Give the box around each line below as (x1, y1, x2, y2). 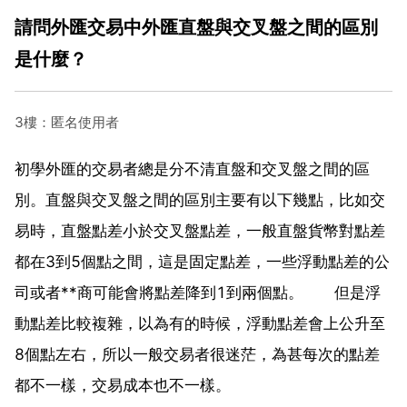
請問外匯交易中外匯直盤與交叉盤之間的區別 (15, 15, 378, 38)
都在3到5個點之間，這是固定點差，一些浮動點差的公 (15, 252, 390, 271)
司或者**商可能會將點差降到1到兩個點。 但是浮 (15, 283, 381, 302)
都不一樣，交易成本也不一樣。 (15, 375, 231, 394)
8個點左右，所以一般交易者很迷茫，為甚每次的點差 (15, 344, 380, 363)
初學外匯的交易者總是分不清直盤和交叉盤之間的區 (15, 159, 370, 178)
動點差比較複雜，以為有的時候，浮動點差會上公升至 (15, 313, 385, 333)
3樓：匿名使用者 (15, 113, 119, 131)
